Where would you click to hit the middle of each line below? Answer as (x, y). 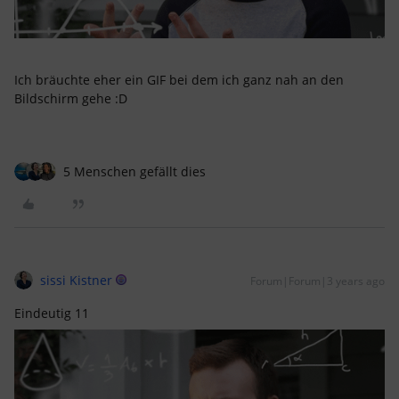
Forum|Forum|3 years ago (318, 281)
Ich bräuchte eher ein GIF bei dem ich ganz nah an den (179, 79)
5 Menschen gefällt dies (134, 171)
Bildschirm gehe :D (73, 98)
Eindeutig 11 (53, 313)
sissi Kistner (76, 280)
